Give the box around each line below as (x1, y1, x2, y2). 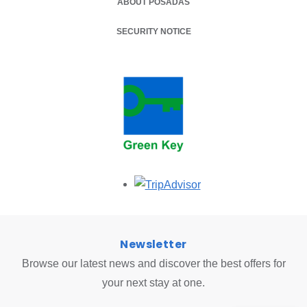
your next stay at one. (102, 277, 205, 289)
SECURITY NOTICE (116, 27, 191, 37)
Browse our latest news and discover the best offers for (21, 258, 286, 270)
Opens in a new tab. (200, 178, 297, 191)
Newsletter (120, 236, 187, 253)
